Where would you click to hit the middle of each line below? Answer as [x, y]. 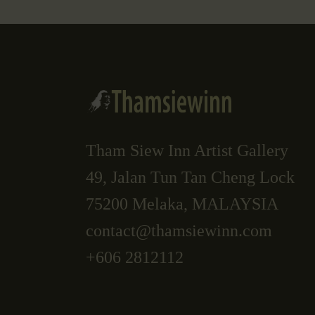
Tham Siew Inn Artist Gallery [187, 150]
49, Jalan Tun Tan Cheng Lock [190, 177]
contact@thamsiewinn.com [179, 230]
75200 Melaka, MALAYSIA [182, 204]
